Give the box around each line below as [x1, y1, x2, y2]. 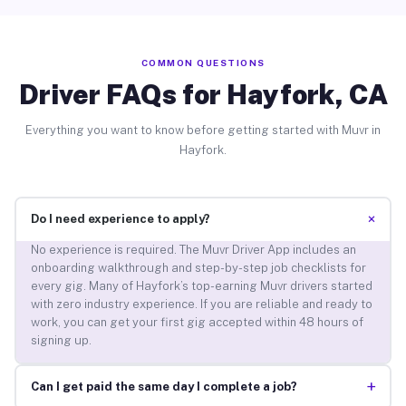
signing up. [30, 333, 92, 348]
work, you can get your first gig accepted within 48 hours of [30, 315, 363, 330]
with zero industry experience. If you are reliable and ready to [30, 297, 372, 312]
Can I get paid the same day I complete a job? [30, 380, 297, 394]
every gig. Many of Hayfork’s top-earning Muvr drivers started [30, 279, 372, 294]
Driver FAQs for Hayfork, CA [18, 77, 388, 111]
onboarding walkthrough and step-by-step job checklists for [30, 261, 366, 275]
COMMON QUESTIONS [140, 56, 266, 68]
